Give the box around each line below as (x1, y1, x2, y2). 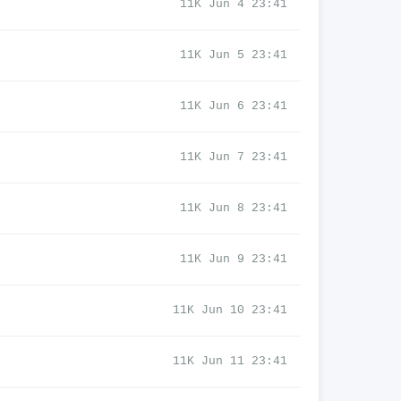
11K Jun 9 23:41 (180, 252, 287, 266)
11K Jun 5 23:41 (180, 48, 287, 62)
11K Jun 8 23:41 (180, 201, 287, 215)
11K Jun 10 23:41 (173, 303, 287, 317)
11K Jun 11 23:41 (173, 354, 287, 368)
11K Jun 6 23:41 (180, 99, 287, 113)
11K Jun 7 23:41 (180, 150, 287, 164)
